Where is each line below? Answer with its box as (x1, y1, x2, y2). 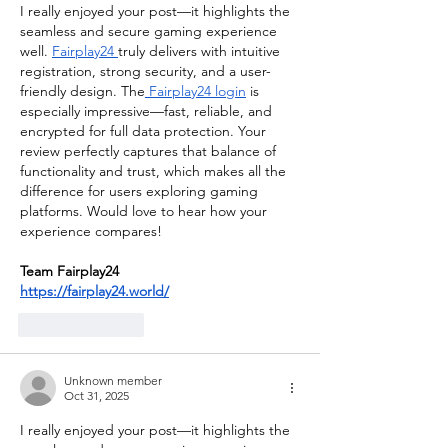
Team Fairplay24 (20, 262, 119, 281)
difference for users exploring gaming (20, 182, 262, 201)
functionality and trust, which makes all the (20, 162, 290, 181)
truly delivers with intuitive (118, 42, 284, 61)
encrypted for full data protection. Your (20, 122, 270, 141)
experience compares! (20, 222, 162, 241)
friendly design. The (20, 82, 145, 101)
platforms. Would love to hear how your (20, 202, 271, 221)
